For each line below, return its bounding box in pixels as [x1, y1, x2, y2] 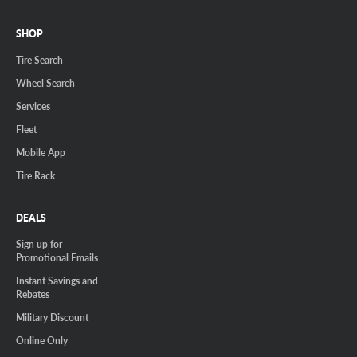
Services [16, 99, 50, 112]
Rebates [16, 287, 49, 300]
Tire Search [16, 53, 63, 66]
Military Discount [16, 310, 88, 324]
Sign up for [16, 237, 62, 250]
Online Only [16, 333, 68, 347]
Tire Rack [16, 168, 55, 182]
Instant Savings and [16, 273, 98, 287]
